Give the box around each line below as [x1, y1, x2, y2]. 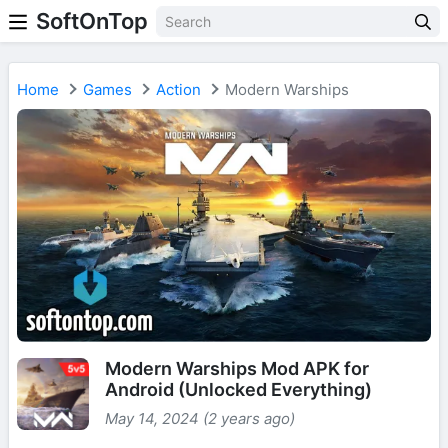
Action [156, 80, 201, 99]
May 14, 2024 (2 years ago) [105, 409, 295, 429]
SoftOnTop [36, 8, 148, 34]
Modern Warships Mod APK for [105, 358, 369, 380]
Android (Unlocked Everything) [105, 379, 372, 401]
